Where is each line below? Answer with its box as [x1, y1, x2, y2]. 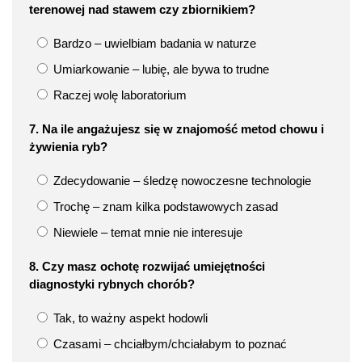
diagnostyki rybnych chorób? [29, 276, 195, 291]
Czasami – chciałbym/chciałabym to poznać [50, 336, 287, 351]
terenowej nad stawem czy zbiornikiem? [29, 2, 255, 16]
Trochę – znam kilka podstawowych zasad [50, 199, 278, 213]
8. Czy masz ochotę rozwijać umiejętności [29, 259, 265, 273]
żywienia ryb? [29, 139, 107, 154]
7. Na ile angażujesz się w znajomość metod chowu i [29, 121, 324, 136]
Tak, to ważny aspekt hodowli [50, 310, 208, 325]
